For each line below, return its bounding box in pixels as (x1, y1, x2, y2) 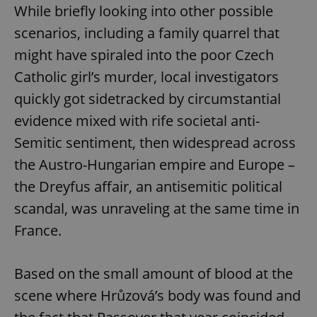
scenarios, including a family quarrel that (14, 23, 279, 43)
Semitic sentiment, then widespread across (14, 133, 296, 153)
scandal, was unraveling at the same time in (14, 199, 299, 219)
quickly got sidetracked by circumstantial (14, 89, 281, 109)
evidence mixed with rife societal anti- (14, 111, 260, 131)
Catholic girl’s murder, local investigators (14, 67, 279, 87)
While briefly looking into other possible (14, 1, 273, 21)
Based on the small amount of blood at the (14, 264, 293, 284)
